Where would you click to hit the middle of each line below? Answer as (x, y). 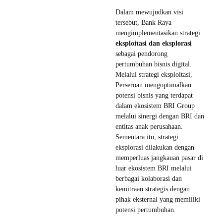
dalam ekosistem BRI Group (155, 106)
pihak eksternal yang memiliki (158, 200)
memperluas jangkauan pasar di (159, 158)
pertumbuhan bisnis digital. (154, 64)
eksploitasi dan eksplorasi (154, 44)
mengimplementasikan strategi (158, 33)
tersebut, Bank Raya (143, 23)
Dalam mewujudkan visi (149, 12)
